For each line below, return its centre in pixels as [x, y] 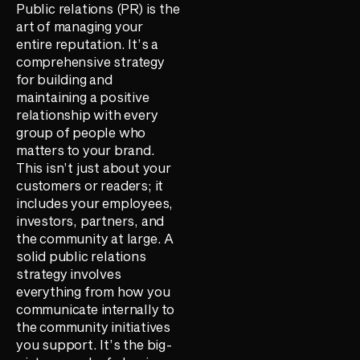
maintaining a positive [83, 97]
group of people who [81, 133]
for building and [64, 80]
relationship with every [87, 115]
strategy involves [69, 274]
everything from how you [93, 292]
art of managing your [80, 27]
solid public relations [81, 256]
